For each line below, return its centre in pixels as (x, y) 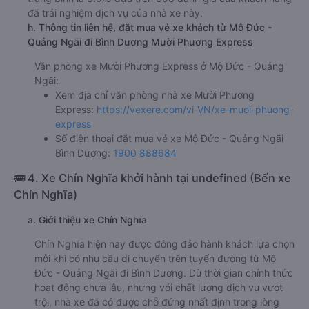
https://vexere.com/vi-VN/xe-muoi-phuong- (195, 109)
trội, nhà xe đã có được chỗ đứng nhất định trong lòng (157, 301)
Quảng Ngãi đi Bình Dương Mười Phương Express (140, 41)
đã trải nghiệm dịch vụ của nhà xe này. (115, 12)
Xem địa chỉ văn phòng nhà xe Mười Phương (155, 94)
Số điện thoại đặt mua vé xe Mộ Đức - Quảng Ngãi (169, 138)
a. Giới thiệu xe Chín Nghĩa (87, 219)
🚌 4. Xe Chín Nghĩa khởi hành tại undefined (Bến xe (152, 178)
